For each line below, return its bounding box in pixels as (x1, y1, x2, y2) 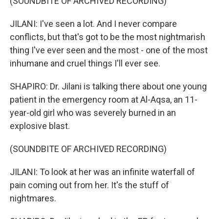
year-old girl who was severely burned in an (10, 108, 176, 118)
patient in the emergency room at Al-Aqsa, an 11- (10, 94, 197, 105)
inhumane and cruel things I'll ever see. (10, 58, 160, 68)
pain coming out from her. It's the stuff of (10, 180, 169, 190)
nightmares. (10, 193, 56, 203)
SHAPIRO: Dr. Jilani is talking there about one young (10, 81, 207, 91)
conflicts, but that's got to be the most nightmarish (10, 32, 205, 42)
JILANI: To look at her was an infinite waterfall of (10, 167, 195, 177)
